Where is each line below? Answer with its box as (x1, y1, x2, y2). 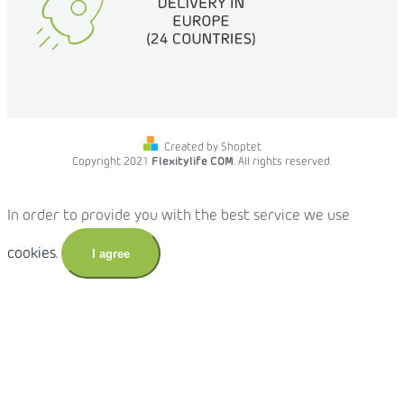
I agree (92, 247, 130, 262)
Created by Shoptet (163, 142, 262, 154)
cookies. (7, 247, 58, 262)
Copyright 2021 (72, 157, 151, 169)
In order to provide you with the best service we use (7, 209, 350, 225)
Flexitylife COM (151, 157, 234, 169)
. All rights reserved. (234, 157, 332, 169)
